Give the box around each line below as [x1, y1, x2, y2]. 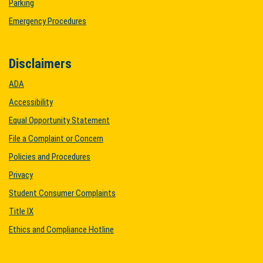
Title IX [9, 206, 33, 217]
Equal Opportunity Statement [9, 115, 110, 126]
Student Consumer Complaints [9, 188, 116, 198]
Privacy [9, 170, 33, 180]
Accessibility [9, 97, 53, 107]
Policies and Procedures [9, 151, 90, 162]
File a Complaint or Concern [9, 133, 103, 144]
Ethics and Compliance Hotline [9, 224, 114, 235]
